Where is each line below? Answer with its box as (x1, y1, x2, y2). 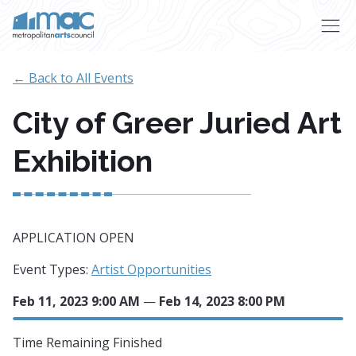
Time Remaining (13, 334, 113, 351)
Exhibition (13, 143, 153, 179)
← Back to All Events (13, 69, 133, 87)
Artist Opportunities (91, 261, 211, 278)
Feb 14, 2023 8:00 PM (159, 292, 285, 310)
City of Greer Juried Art (13, 105, 342, 141)
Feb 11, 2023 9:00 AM (13, 292, 140, 310)
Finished (113, 334, 162, 351)
